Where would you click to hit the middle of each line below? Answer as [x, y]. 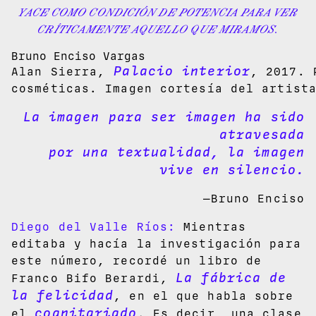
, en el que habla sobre [204, 296]
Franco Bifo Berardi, [94, 278]
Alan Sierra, [59, 71]
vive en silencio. [232, 170]
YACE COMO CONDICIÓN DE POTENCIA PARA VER [158, 12]
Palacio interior [178, 71]
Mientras [215, 226]
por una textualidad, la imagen [176, 152]
